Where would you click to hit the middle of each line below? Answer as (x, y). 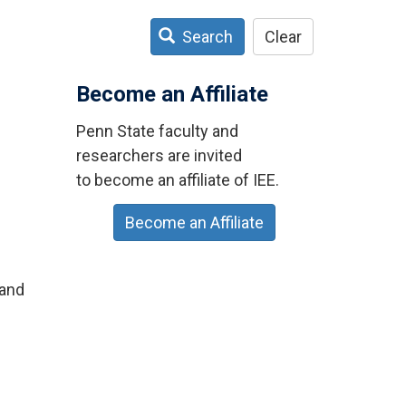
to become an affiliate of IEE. (177, 179)
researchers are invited (159, 155)
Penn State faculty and (157, 130)
